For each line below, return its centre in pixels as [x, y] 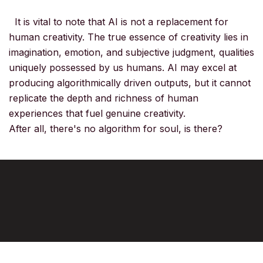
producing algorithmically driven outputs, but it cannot [130, 82]
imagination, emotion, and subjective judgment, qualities [131, 52]
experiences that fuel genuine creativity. [97, 113]
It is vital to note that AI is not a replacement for [119, 21]
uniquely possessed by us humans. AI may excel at [123, 67]
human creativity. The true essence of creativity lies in [129, 37]
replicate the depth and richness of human [104, 98]
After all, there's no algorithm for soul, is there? [116, 128]
